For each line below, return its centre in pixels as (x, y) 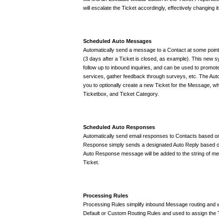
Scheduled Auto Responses (119, 127)
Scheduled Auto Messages (117, 41)
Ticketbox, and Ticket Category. (121, 94)
